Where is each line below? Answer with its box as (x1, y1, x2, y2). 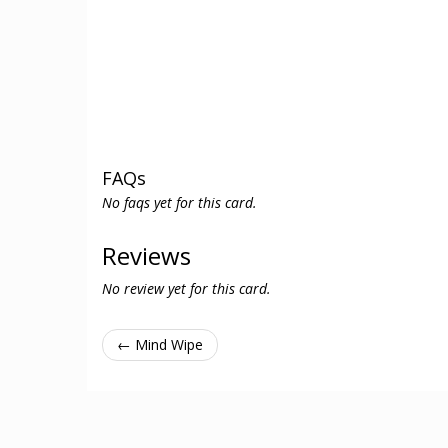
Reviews (102, 239, 191, 272)
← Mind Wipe (117, 335, 203, 354)
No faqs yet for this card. (102, 193, 257, 212)
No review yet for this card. (102, 279, 271, 298)
